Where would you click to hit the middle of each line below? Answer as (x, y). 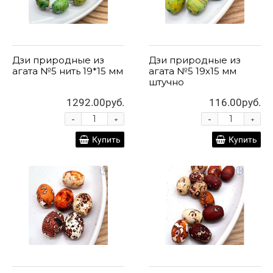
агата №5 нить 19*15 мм (68, 71)
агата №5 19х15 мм (193, 71)
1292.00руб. (95, 103)
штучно (166, 82)
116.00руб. (235, 103)
